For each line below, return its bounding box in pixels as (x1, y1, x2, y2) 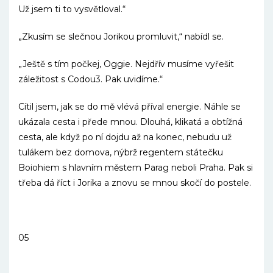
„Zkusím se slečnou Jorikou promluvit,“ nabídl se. (18, 31, 224, 42)
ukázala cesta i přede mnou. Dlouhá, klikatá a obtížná (18, 116, 243, 127)
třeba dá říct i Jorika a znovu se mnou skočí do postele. (18, 177, 251, 188)
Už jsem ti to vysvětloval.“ (18, 4, 126, 15)
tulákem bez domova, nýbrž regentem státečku (18, 147, 223, 158)
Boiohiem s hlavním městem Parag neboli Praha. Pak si (18, 162, 253, 173)
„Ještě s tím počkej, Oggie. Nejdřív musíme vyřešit (18, 58, 234, 69)
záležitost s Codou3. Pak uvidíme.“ (18, 74, 163, 85)
